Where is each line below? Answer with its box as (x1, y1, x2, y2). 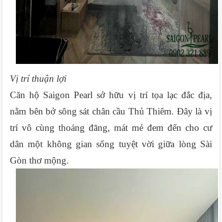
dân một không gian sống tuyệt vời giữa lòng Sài (10, 138, 212, 149)
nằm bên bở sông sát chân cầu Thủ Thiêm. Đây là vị (10, 106, 212, 116)
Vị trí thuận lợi (10, 73, 66, 84)
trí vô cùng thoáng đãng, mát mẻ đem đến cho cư (10, 122, 212, 133)
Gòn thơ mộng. (10, 155, 69, 166)
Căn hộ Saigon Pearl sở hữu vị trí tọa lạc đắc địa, (10, 89, 212, 100)
